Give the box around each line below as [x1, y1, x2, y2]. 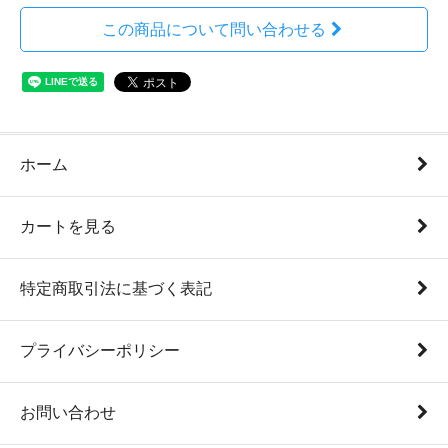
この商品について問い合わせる [101, 21, 326, 38]
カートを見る [20, 218, 116, 235]
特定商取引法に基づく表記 [20, 280, 212, 297]
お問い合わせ [20, 404, 116, 421]
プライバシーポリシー [20, 342, 180, 359]
